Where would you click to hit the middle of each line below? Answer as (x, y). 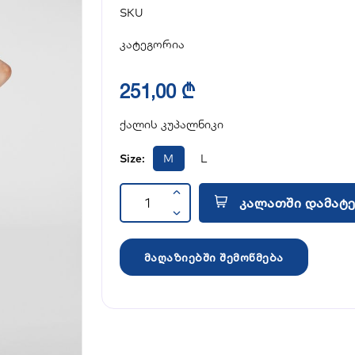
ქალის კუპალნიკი (171, 124)
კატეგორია (152, 44)
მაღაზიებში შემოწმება (214, 257)
